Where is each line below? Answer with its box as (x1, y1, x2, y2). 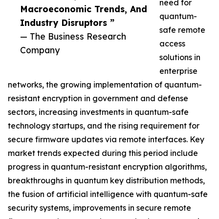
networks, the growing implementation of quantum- (8, 80, 202, 90)
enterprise (159, 66, 197, 76)
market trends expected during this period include (8, 148, 198, 158)
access (159, 39, 185, 49)
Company (20, 44, 60, 56)
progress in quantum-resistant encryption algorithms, (8, 162, 207, 172)
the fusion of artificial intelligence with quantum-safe (8, 189, 208, 199)
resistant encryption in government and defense (8, 93, 188, 104)
